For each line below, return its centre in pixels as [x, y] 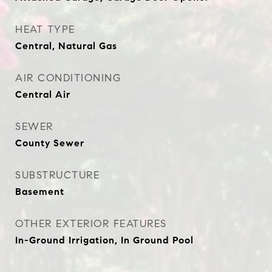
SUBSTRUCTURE [57, 175]
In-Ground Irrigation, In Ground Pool [104, 240]
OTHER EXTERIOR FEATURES [91, 224]
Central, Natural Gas [66, 46]
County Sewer [50, 143]
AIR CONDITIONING [68, 78]
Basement [40, 192]
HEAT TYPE [45, 29]
